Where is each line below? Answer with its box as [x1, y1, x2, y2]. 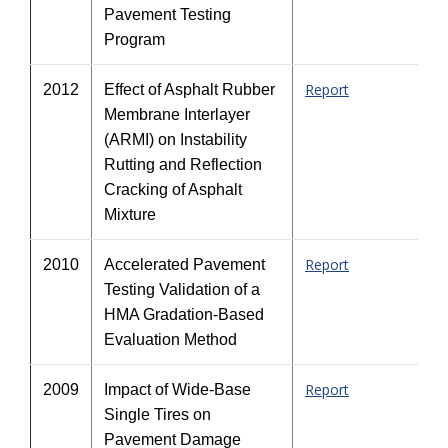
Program [104, 31, 165, 48]
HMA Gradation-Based [104, 306, 264, 323]
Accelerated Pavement [104, 256, 265, 273]
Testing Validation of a [104, 281, 260, 298]
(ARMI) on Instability [104, 131, 247, 148]
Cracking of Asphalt [104, 181, 242, 198]
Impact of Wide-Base [104, 381, 251, 398]
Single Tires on [104, 406, 211, 423]
